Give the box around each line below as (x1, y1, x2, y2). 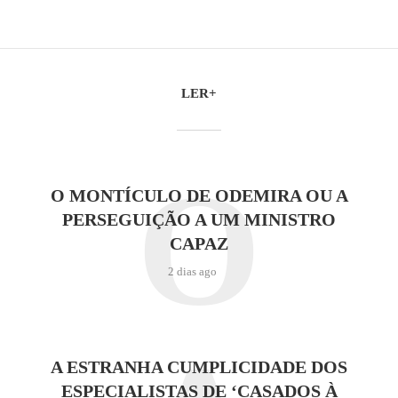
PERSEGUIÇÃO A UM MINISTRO (62, 210, 336, 229)
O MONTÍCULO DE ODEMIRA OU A (50, 186, 348, 205)
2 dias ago (168, 265, 217, 278)
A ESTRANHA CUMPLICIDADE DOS (51, 357, 347, 377)
